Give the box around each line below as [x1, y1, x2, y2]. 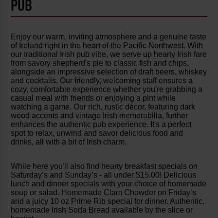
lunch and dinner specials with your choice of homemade [11, 180, 207, 188]
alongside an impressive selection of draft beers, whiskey [11, 68, 207, 76]
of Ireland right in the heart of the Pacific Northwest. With [11, 41, 203, 50]
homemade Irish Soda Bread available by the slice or [11, 206, 193, 215]
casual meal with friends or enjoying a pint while [11, 94, 176, 103]
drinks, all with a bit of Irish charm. [11, 138, 127, 146]
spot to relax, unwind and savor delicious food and [11, 129, 183, 138]
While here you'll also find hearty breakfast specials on [11, 162, 198, 171]
